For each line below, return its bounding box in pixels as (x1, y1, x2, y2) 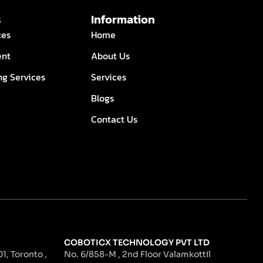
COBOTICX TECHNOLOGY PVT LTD (63, 237, 210, 248)
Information (90, 10, 155, 28)
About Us (90, 48, 130, 63)
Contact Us (90, 112, 137, 126)
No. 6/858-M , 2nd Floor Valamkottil (63, 248, 211, 259)
